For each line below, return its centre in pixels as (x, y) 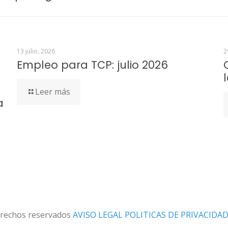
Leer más (52, 91)
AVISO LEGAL (99, 215)
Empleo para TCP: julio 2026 (92, 65)
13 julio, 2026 (36, 51)
